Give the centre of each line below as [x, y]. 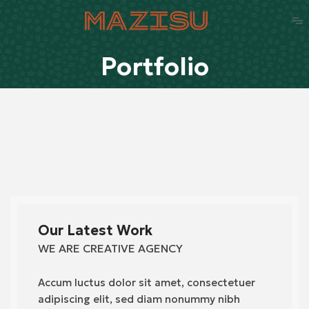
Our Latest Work [95, 231]
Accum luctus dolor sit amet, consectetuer [147, 283]
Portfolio [154, 67]
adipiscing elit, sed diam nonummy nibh [139, 299]
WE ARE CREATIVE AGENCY [110, 249]
